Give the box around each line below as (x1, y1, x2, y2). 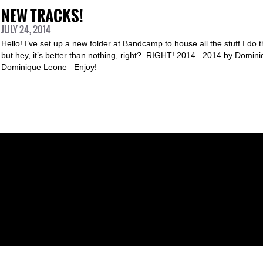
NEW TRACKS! (1, 5, 83, 28)
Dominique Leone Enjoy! (1, 62, 97, 72)
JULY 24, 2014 (1, 22, 51, 36)
